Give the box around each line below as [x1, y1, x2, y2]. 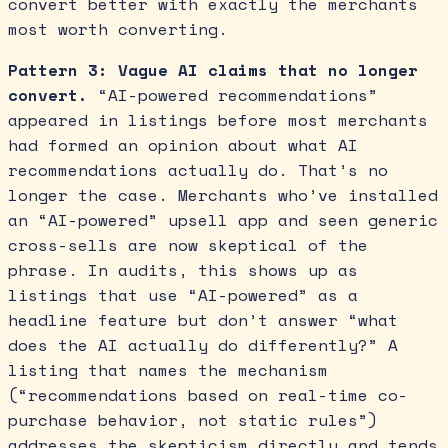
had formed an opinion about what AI [8, 132, 358, 157]
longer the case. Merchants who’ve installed [8, 182, 438, 207]
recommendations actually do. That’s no [8, 157, 388, 182]
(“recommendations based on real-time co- [8, 382, 408, 407]
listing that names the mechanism [8, 357, 328, 382]
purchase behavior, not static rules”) [8, 407, 378, 432]
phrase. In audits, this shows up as [8, 257, 358, 282]
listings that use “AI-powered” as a [8, 282, 358, 307]
